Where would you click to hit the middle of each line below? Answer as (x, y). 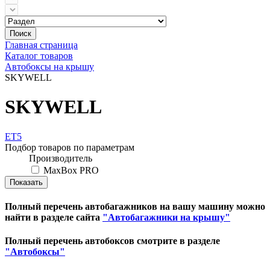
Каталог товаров (39, 56)
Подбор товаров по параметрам (70, 147)
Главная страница (41, 45)
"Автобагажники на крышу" (166, 218)
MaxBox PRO (71, 170)
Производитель (61, 158)
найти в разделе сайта (54, 218)
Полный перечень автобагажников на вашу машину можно (135, 207)
